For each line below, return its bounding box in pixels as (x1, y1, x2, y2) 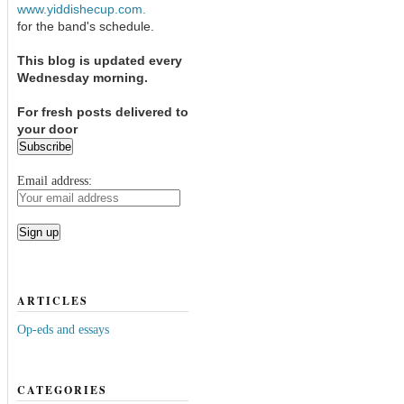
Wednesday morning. (16, 70, 148, 85)
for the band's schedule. (16, 19, 154, 33)
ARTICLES (16, 292, 88, 308)
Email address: (16, 173, 92, 188)
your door (16, 122, 78, 136)
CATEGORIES (16, 382, 107, 399)
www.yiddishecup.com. (16, 2, 146, 16)
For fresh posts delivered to (16, 105, 188, 119)
